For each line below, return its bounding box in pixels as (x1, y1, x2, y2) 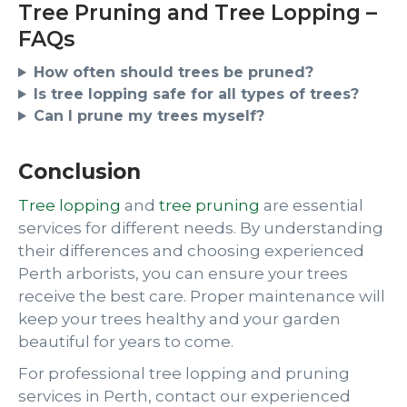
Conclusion (18, 159, 141, 184)
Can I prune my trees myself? (33, 107, 264, 124)
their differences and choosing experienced (18, 242, 364, 260)
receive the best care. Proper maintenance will (18, 287, 385, 305)
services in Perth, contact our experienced (18, 387, 351, 405)
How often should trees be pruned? (33, 64, 313, 81)
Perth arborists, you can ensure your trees (18, 264, 348, 283)
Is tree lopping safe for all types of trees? (33, 85, 359, 103)
